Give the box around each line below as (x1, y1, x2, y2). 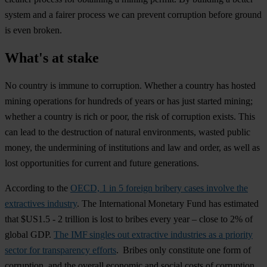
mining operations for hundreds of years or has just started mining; (5, 95, 253, 106)
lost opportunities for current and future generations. (5, 157, 199, 168)
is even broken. (5, 24, 62, 35)
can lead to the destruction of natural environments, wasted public (5, 126, 250, 137)
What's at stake (5, 49, 99, 66)
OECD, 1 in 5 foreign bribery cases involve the (70, 182, 248, 193)
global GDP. (5, 229, 54, 240)
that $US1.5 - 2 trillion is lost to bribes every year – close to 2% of (5, 213, 253, 224)
